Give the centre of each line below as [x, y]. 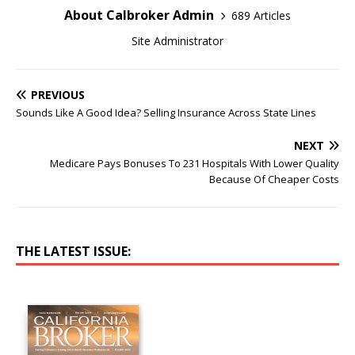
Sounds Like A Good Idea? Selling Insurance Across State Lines [166, 113]
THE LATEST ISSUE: [73, 251]
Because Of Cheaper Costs [274, 179]
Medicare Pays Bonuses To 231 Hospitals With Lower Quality [195, 163]
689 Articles [261, 15]
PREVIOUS [58, 95]
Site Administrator [177, 41]
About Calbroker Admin [139, 15]
